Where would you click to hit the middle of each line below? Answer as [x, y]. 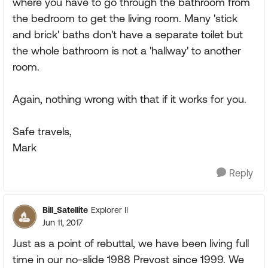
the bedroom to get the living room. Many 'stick [125, 18]
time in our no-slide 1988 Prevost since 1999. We [128, 259]
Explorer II [109, 210]
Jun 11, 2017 [63, 222]
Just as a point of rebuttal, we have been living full [131, 243]
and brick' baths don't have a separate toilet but [128, 34]
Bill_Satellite [65, 210]
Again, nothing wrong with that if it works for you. [130, 99]
